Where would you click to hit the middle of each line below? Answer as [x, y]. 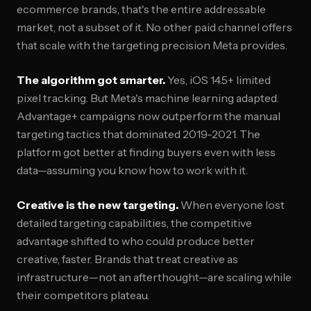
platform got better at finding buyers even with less [146, 152]
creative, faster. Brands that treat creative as [127, 259]
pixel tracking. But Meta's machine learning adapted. [148, 98]
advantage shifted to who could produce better [136, 241]
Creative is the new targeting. [98, 205]
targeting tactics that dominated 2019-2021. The [138, 134]
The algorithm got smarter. [91, 80]
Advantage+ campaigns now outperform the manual [149, 116]
